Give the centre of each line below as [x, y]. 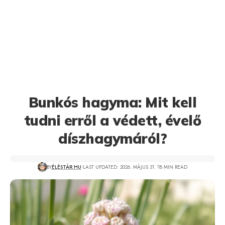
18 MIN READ [172, 167]
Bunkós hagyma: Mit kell [113, 102]
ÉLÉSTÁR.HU [66, 167]
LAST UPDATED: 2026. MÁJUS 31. [120, 167]
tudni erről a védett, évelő [113, 120]
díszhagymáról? [113, 138]
